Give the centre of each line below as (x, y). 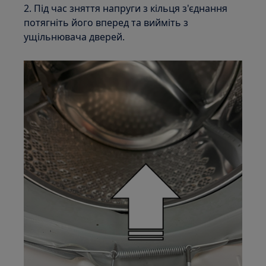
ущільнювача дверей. (75, 37)
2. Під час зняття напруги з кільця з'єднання (126, 8)
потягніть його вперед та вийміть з (106, 22)
